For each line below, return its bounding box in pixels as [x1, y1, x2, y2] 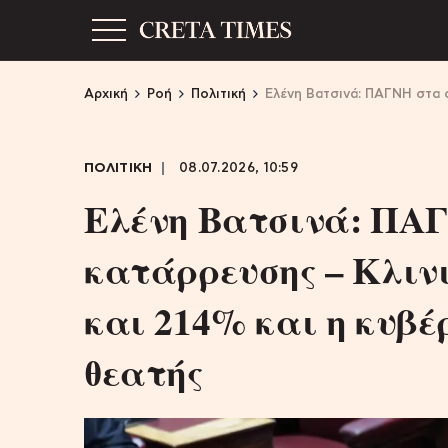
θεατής [84, 345, 204, 399]
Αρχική [84, 88, 128, 101]
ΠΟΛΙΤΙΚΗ [84, 162, 153, 175]
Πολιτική [191, 88, 246, 101]
